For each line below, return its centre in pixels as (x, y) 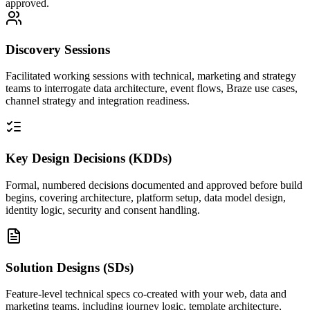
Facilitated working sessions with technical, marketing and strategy (151, 76)
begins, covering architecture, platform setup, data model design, (146, 197)
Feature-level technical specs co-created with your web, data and (146, 294)
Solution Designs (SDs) (70, 267)
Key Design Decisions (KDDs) (89, 158)
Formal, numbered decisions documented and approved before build (154, 185)
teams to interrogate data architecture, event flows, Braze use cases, (152, 89)
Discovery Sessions (58, 49)
